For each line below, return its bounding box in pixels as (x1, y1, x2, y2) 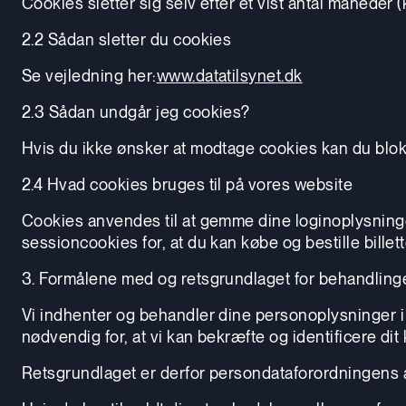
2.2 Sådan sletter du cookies (22, 29, 232, 49)
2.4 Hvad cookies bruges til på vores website (22, 174, 353, 194)
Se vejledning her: (22, 65, 157, 85)
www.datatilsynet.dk (156, 65, 303, 85)
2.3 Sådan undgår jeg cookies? (22, 101, 250, 121)
